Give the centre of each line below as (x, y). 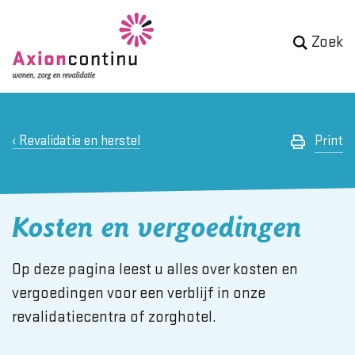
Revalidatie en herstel (80, 141)
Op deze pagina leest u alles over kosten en (155, 270)
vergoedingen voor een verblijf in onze (139, 294)
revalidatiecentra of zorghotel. (114, 317)
